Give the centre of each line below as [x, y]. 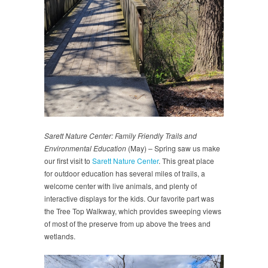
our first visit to [68, 160]
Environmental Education [85, 148]
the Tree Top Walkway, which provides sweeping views [133, 211]
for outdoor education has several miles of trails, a [125, 173]
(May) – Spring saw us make [173, 148]
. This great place [186, 160]
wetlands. [60, 236]
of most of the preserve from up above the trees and [127, 223]
